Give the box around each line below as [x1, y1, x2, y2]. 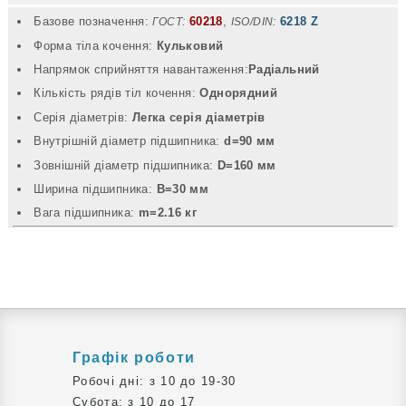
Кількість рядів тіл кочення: [34, 86, 200, 101]
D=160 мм [217, 158, 276, 172]
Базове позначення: [34, 14, 150, 29]
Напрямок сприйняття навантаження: [34, 62, 248, 76]
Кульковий [156, 38, 224, 53]
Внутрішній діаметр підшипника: [34, 134, 225, 149]
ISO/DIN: [230, 16, 276, 28]
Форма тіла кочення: [34, 38, 157, 53]
